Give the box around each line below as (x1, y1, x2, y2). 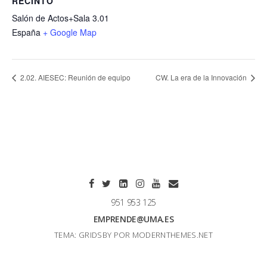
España (12, 26, 41, 39)
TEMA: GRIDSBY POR (54, 229, 132, 240)
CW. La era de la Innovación (156, 72, 249, 82)
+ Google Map (43, 26, 97, 39)
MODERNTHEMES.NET (132, 229, 213, 240)
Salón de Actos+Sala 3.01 (12, 12, 109, 24)
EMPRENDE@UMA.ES (93, 213, 174, 225)
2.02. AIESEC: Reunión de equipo (18, 72, 131, 82)
